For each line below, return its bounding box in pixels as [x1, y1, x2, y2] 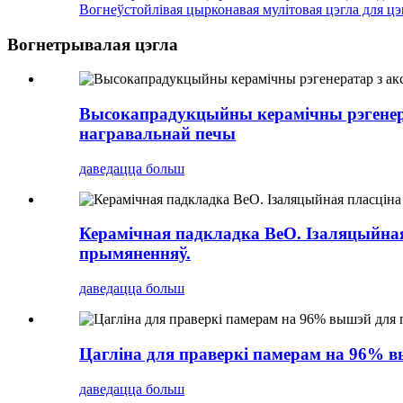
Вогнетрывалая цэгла [7, 34, 178, 54]
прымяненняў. [79, 244, 191, 264]
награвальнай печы [79, 124, 236, 144]
